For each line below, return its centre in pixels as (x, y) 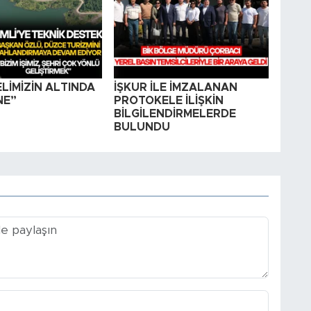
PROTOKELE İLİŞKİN (168, 101)
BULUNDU (142, 127)
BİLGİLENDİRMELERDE (175, 114)
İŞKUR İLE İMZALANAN (175, 88)
